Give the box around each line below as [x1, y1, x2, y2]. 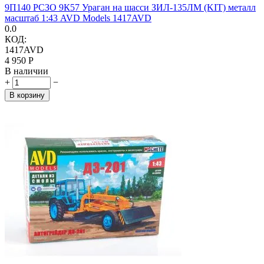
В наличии [5, 65, 48, 76]
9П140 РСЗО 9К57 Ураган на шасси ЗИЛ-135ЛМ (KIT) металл [5, 2, 256, 12]
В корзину [9, 90, 45, 100]
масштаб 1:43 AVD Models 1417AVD [5, 12, 151, 23]
